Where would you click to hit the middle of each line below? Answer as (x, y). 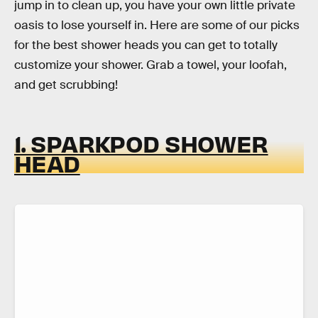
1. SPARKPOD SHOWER (141, 143)
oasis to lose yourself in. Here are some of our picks (157, 25)
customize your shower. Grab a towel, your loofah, (150, 65)
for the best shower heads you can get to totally (146, 45)
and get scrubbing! (66, 85)
